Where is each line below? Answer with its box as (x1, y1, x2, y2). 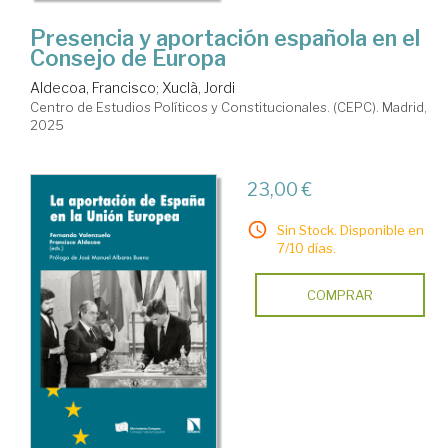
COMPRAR (306, 287, 373, 304)
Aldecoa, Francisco (30, 79, 156, 97)
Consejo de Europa (30, 45, 226, 72)
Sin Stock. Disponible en (276, 222, 424, 239)
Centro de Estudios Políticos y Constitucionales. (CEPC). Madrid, (30, 99, 427, 116)
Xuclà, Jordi (162, 79, 235, 97)
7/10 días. (276, 240, 336, 257)
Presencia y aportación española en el (30, 25, 420, 52)
